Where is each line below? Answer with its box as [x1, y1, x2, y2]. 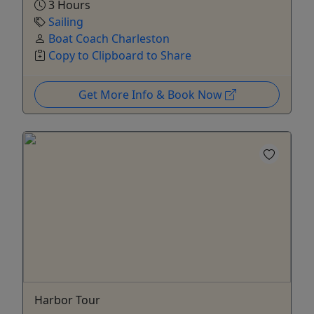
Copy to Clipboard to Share [48, 47, 191, 63]
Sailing [48, 13, 83, 29]
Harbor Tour [34, 292, 100, 308]
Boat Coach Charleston [48, 30, 170, 46]
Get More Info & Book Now [78, 86, 225, 102]
